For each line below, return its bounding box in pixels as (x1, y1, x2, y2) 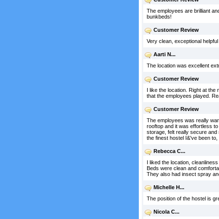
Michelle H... (153, 184, 184, 190)
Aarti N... (153, 51, 175, 57)
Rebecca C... (153, 148, 185, 154)
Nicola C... (153, 209, 179, 215)
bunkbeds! (146, 14, 172, 20)
